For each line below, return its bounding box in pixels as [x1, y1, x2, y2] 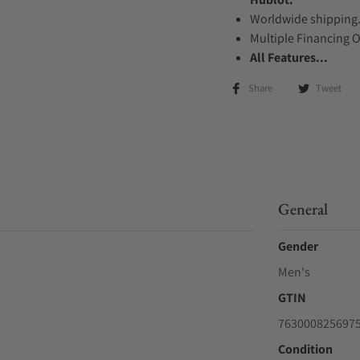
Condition [277, 341, 333, 358]
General [277, 198, 328, 219]
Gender [277, 238, 318, 255]
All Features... [250, 49, 328, 66]
